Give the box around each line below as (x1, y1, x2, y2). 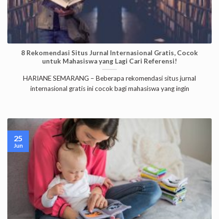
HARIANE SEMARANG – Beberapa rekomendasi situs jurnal (23, 74, 196, 82)
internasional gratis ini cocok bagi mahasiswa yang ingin (30, 84, 189, 92)
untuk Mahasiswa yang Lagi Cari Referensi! (42, 57, 177, 66)
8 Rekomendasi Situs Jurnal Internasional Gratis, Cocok (21, 49, 198, 57)
